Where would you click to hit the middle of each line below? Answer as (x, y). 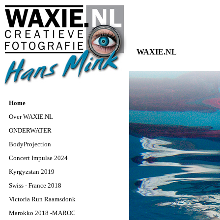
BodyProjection (30, 144)
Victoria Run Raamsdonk (42, 199)
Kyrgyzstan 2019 (32, 172)
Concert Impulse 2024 (38, 158)
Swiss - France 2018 (35, 185)
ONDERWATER (30, 130)
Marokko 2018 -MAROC (42, 213)
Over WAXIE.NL (31, 117)
